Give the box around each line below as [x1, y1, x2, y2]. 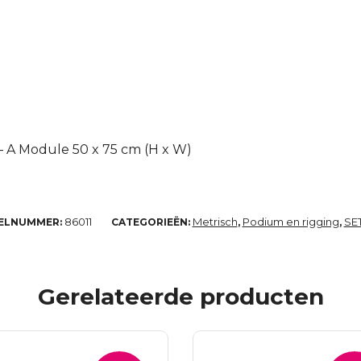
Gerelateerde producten [37, 283, 324, 311]
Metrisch [192, 215, 238, 229]
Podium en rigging [242, 215, 339, 229]
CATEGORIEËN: [110, 216, 193, 229]
